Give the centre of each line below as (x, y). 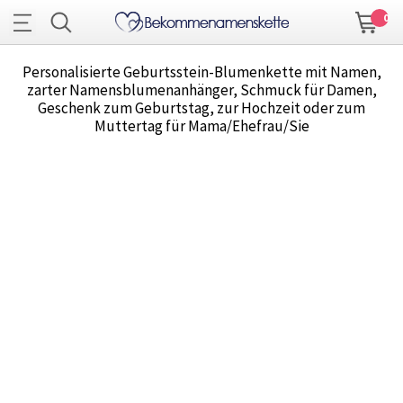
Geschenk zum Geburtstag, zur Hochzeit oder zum (201, 108)
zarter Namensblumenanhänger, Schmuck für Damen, (201, 90)
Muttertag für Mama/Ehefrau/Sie (201, 126)
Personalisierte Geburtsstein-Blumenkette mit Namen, (201, 72)
